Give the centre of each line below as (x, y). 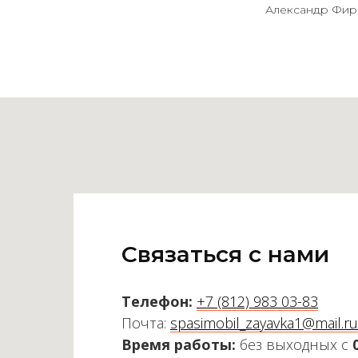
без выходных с (294, 345)
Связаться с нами (225, 255)
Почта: (146, 323)
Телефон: (157, 302)
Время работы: (179, 345)
